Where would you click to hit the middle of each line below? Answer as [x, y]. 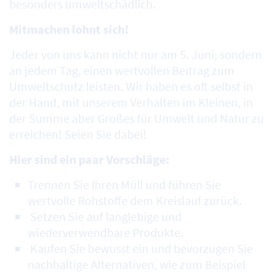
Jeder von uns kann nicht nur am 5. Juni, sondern [136, 55]
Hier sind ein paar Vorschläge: [89, 160]
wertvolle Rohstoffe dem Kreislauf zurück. [137, 201]
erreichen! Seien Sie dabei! [78, 134]
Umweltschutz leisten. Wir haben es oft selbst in [131, 87]
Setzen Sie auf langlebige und [105, 217]
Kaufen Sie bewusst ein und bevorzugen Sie [140, 249]
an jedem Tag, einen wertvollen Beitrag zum [122, 71]
